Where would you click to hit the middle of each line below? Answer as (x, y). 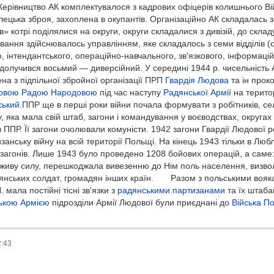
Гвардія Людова (197, 81)
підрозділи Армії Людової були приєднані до (140, 203)
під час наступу (130, 93)
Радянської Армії (197, 93)
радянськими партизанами (171, 191)
